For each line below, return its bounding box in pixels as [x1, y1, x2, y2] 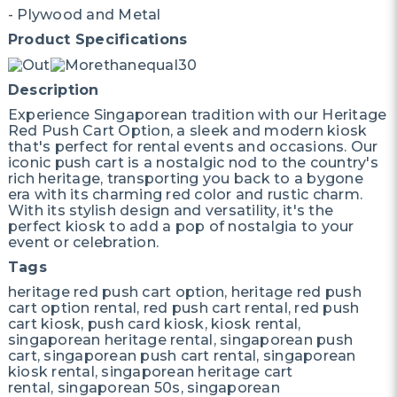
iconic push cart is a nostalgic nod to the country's [7, 153, 378, 171]
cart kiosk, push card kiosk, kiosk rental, [7, 315, 301, 332]
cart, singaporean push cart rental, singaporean [7, 346, 356, 364]
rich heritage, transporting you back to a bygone [7, 169, 363, 187]
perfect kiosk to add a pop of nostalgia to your [7, 217, 354, 235]
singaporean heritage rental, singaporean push [7, 331, 354, 348]
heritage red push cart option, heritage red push [7, 283, 362, 300]
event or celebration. [7, 233, 160, 251]
